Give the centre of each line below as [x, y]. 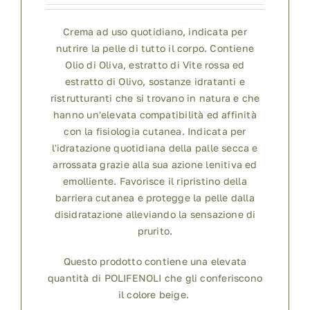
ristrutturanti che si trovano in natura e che [155, 98]
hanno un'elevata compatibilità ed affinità [155, 114]
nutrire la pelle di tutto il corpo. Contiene [155, 48]
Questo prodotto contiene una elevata [155, 261]
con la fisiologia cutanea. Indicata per [155, 131]
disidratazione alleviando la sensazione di [155, 214]
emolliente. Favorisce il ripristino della [155, 181]
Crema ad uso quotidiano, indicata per [155, 31]
